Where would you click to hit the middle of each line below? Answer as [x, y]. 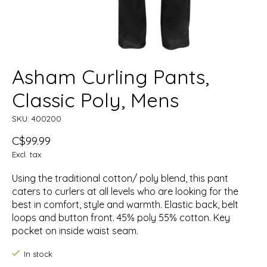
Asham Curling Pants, [111, 77]
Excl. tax [27, 155]
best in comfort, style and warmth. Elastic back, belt [125, 205]
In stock [38, 254]
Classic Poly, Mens [95, 100]
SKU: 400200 [37, 119]
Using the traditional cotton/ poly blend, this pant [120, 178]
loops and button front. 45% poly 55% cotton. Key [121, 218]
